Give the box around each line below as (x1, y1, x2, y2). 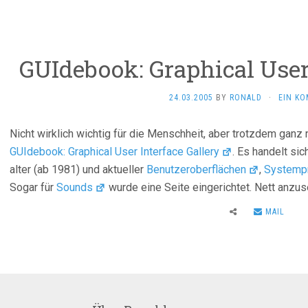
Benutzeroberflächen (146, 163, 246, 176)
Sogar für (10, 181, 56, 194)
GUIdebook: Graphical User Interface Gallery (10, 145, 219, 158)
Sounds (56, 181, 93, 194)
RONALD (229, 93, 262, 102)
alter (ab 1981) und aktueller (10, 163, 146, 176)
